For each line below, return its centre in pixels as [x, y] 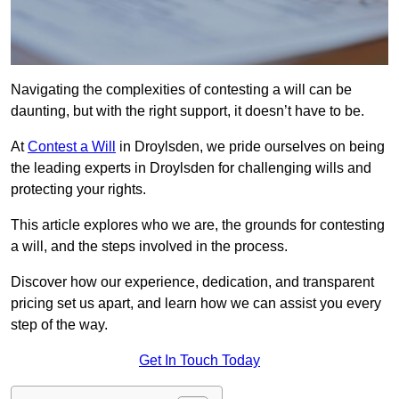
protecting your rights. [78, 190]
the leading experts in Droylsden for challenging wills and [191, 168]
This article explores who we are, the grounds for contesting [198, 225]
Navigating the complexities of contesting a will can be [181, 90]
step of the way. [59, 325]
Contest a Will [72, 147]
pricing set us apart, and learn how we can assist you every [196, 304]
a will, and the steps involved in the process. [149, 247]
